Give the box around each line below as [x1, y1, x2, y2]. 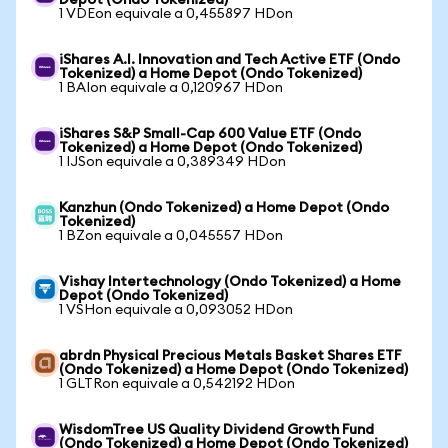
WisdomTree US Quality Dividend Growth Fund [59, 423, 374, 437]
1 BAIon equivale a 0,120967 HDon [59, 81, 283, 95]
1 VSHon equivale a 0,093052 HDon [59, 303, 293, 317]
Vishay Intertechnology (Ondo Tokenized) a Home [59, 275, 401, 289]
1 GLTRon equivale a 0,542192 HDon [59, 377, 295, 391]
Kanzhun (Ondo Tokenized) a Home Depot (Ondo [59, 201, 389, 215]
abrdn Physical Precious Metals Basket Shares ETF [59, 349, 402, 363]
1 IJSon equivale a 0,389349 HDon [59, 155, 286, 169]
